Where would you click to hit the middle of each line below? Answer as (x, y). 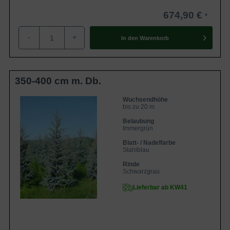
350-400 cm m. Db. (58, 81)
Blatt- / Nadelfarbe (149, 143)
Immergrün (138, 128)
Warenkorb (154, 38)
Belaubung (138, 121)
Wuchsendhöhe (145, 100)
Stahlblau (136, 150)
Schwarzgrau (141, 171)
